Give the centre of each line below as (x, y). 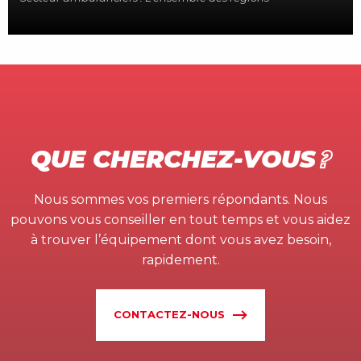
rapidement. (180, 259)
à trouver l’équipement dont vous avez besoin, (180, 239)
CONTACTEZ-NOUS (169, 314)
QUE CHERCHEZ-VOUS (175, 159)
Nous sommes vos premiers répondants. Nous (180, 199)
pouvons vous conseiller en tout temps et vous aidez (180, 219)
